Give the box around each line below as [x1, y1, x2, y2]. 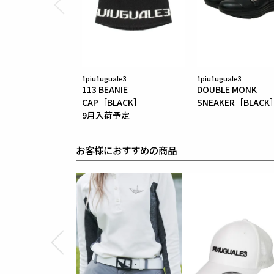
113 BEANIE [82, 83, 128, 95]
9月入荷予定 [82, 108, 130, 121]
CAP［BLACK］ [82, 95, 143, 108]
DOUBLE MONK [197, 83, 257, 95]
